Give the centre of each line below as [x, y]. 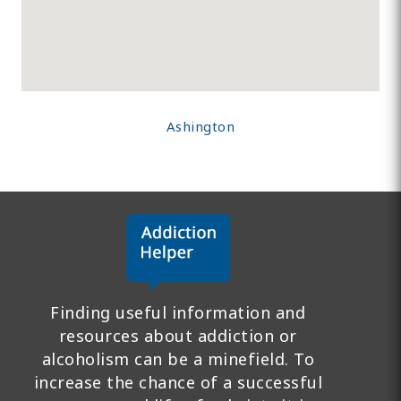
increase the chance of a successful [178, 383]
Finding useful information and [178, 313]
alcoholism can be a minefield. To [178, 359]
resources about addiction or [178, 336]
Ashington [200, 127]
